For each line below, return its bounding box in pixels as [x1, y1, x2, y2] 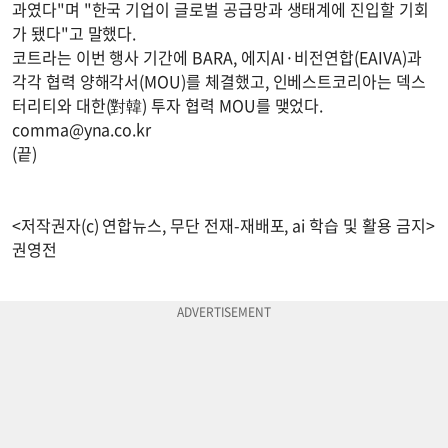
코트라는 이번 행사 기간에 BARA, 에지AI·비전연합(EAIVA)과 [12, 45, 422, 70]
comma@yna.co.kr [12, 117, 152, 142]
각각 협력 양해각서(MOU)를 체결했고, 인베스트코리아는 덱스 [12, 69, 426, 94]
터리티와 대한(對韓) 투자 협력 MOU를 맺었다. [12, 93, 324, 118]
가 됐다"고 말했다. [12, 21, 137, 46]
